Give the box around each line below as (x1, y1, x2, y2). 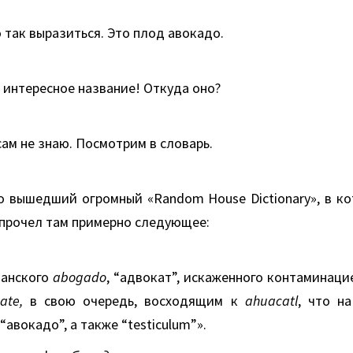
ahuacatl (244, 292, 298, 310)
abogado (53, 268, 106, 286)
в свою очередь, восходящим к (23, 292, 245, 310)
